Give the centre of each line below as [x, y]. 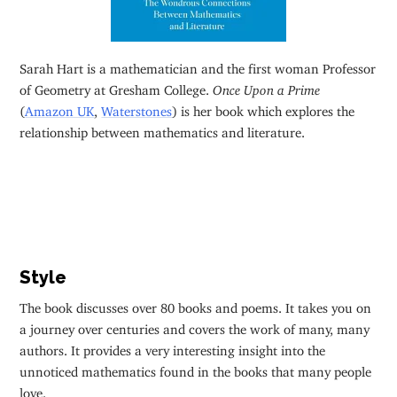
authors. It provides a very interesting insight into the [173, 346]
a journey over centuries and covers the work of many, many [195, 325]
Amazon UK [60, 107]
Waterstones [137, 107]
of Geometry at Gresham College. [117, 86]
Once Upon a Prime [269, 86]
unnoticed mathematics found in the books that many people [196, 368]
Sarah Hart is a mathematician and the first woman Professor [198, 65]
